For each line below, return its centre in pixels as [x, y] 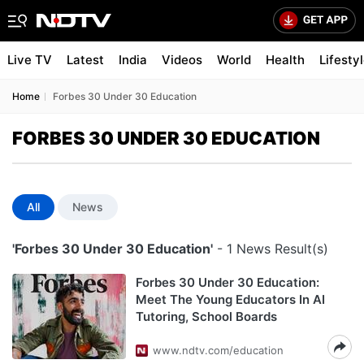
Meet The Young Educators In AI [230, 299]
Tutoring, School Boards [206, 316]
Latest [85, 60]
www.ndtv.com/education [218, 350]
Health [285, 60]
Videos [182, 60]
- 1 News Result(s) [271, 249]
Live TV [30, 60]
